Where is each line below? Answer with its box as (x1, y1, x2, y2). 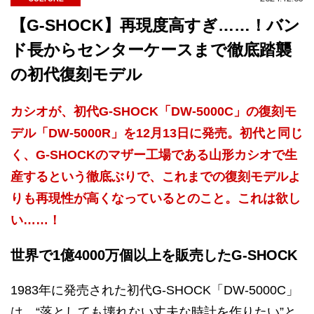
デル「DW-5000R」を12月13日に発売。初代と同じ (11, 126, 303, 140)
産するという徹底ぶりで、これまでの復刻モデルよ (11, 170, 301, 184)
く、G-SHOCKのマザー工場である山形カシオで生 (11, 148, 297, 162)
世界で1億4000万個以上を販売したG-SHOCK (11, 247, 297, 263)
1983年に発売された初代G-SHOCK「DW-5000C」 (11, 283, 299, 297)
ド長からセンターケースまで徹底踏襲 (11, 41, 292, 59)
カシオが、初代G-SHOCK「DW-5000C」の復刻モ (11, 104, 296, 118)
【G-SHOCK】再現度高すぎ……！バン (11, 16, 300, 34)
